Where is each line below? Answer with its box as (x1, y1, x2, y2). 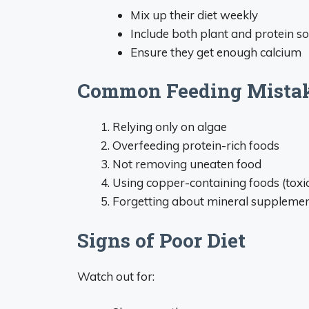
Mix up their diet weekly (130, 7, 258, 22)
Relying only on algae (112, 119, 227, 134)
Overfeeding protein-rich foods (112, 138, 279, 152)
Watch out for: (77, 268, 154, 283)
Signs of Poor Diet (77, 227, 246, 253)
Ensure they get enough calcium (130, 44, 301, 59)
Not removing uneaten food (112, 157, 261, 171)
